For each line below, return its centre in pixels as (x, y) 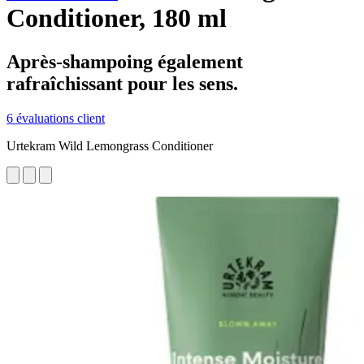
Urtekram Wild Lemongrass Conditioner (110, 145)
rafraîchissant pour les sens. (122, 83)
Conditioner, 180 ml (117, 18)
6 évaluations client (56, 118)
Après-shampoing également (125, 61)
